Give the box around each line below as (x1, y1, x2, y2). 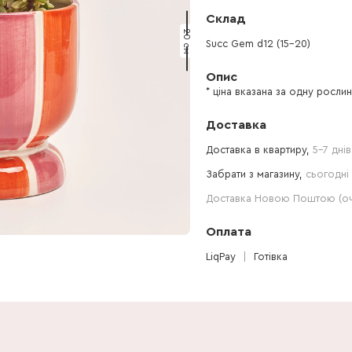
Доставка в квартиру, (206, 145, 313, 155)
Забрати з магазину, (206, 169, 306, 179)
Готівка (254, 251, 288, 262)
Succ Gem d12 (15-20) (206, 38, 310, 49)
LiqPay (206, 251, 236, 262)
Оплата (206, 225, 251, 238)
